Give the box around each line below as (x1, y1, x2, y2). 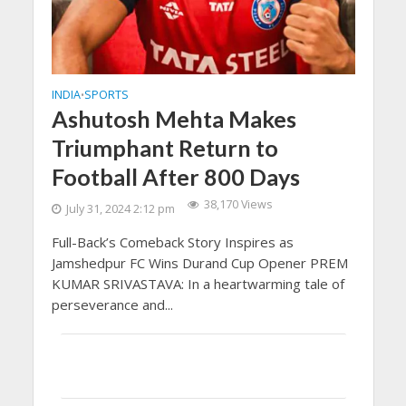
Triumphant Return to (51, 133, 278, 161)
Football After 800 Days (51, 162, 300, 190)
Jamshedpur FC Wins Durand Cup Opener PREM (51, 253, 348, 272)
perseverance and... (51, 295, 173, 314)
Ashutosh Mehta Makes (51, 104, 296, 132)
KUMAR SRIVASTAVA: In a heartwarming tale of (51, 274, 344, 293)
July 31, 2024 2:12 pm (65, 200, 175, 217)
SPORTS (83, 86, 129, 102)
